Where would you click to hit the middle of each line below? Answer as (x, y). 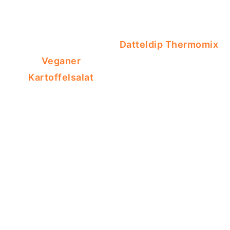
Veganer (61, 61)
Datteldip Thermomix (169, 44)
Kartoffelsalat (61, 77)
